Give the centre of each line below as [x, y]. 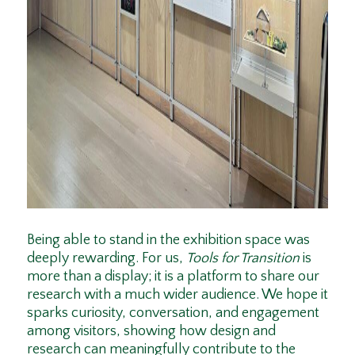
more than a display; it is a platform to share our [173, 276]
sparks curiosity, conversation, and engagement [173, 313]
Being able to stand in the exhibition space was [168, 240]
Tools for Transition [242, 258]
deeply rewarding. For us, [106, 258]
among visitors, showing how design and [151, 331]
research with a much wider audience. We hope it [177, 294]
